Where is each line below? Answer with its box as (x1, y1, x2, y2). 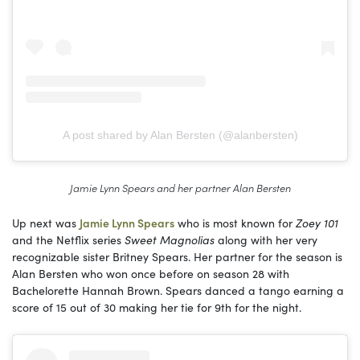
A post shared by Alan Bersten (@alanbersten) (62, 128, 298, 141)
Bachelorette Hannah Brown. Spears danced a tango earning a (12, 281, 344, 298)
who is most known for (174, 214, 292, 231)
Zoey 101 (292, 214, 338, 231)
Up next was (12, 214, 80, 231)
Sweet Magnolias (125, 231, 215, 247)
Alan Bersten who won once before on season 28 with (12, 264, 289, 281)
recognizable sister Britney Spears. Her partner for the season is (12, 247, 342, 264)
